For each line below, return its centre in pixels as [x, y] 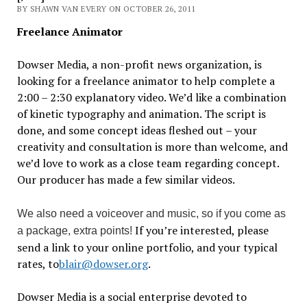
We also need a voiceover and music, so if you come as [151, 213]
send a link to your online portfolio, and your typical [147, 247]
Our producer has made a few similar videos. [126, 180]
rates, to [38, 264]
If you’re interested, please [201, 230]
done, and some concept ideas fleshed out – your [137, 130]
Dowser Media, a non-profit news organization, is [139, 64]
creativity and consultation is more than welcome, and [152, 147]
